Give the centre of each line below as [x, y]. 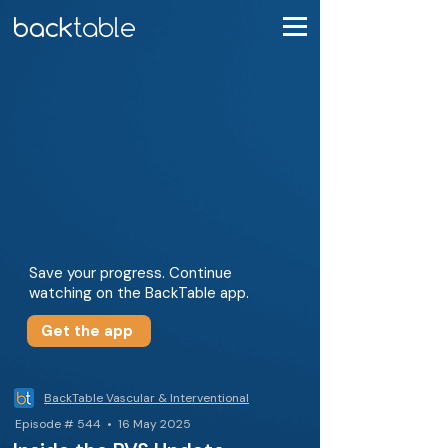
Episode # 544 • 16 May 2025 [103, 424]
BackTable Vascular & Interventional [146, 398]
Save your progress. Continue [130, 273]
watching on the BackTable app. [139, 293]
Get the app [87, 331]
